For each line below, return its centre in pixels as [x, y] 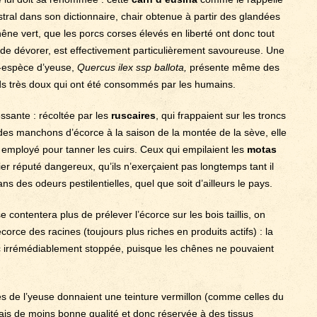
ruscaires [133, 115]
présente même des [233, 67]
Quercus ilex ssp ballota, [132, 67]
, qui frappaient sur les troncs [221, 115]
